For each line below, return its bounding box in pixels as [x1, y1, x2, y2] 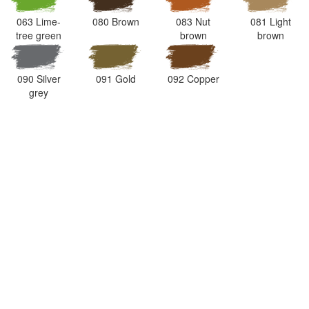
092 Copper [167, 71, 219, 86]
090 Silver [17, 71, 61, 86]
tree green [16, 28, 61, 43]
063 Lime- [17, 14, 61, 29]
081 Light [250, 14, 291, 29]
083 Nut [176, 14, 210, 29]
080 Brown [92, 14, 139, 29]
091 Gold [96, 71, 136, 86]
